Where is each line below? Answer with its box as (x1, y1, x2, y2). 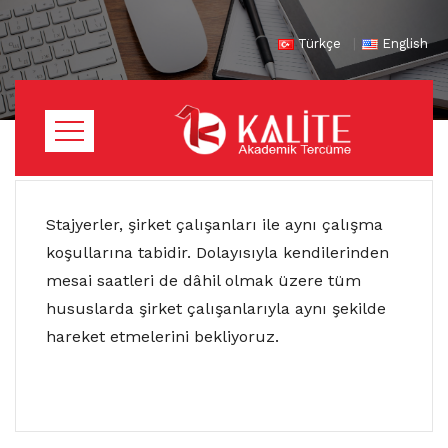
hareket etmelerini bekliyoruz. (46, 327, 279, 346)
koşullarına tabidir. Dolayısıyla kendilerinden (46, 243, 389, 262)
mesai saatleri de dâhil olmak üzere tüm (46, 271, 361, 290)
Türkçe (298, 36, 342, 51)
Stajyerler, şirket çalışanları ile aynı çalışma (46, 215, 383, 234)
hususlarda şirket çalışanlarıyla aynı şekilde (46, 299, 386, 318)
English (382, 36, 428, 51)
